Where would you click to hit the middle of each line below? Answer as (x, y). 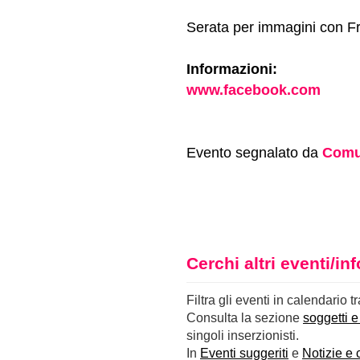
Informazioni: (232, 69)
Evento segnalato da (254, 153)
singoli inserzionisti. (243, 335)
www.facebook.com (254, 90)
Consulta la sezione (245, 318)
